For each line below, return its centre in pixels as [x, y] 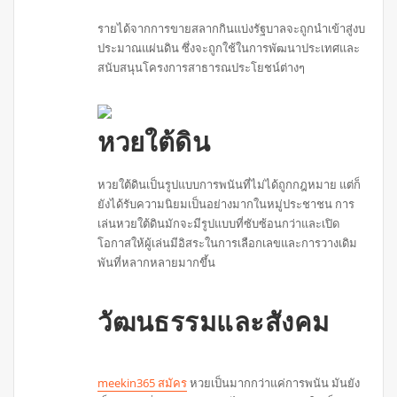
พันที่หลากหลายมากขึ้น [157, 262]
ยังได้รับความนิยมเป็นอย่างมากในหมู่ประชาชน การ [226, 203]
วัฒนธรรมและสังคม [214, 323]
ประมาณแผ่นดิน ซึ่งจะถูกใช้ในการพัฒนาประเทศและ [229, 48]
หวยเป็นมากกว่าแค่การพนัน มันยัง [274, 382]
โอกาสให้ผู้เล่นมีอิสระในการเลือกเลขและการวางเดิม [228, 242]
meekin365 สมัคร [143, 382]
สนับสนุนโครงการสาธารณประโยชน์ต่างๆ [202, 68]
